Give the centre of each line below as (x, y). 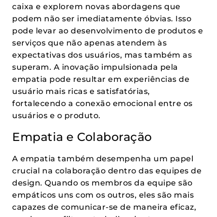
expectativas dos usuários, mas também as (102, 55)
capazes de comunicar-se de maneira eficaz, (104, 207)
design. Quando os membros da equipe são (102, 183)
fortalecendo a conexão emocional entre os (102, 103)
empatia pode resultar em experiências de (101, 79)
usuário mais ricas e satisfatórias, (81, 91)
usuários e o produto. (56, 116)
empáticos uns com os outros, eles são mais (103, 195)
